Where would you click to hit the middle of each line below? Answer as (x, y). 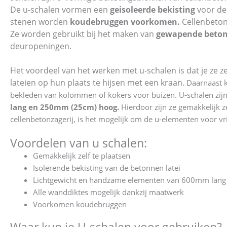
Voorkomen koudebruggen (80, 204)
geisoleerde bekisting (153, 9)
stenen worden (40, 22)
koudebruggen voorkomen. (125, 22)
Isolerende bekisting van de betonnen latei (107, 167)
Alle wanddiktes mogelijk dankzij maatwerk (108, 192)
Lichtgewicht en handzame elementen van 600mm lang (129, 180)
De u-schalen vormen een (60, 9)
